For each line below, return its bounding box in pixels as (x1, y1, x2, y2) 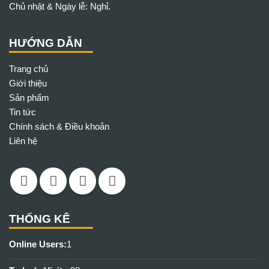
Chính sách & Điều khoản (9, 121, 109, 131)
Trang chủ (9, 63, 48, 74)
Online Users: (9, 238, 67, 249)
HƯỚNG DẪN (9, 36, 82, 49)
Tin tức (9, 106, 36, 117)
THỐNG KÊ (9, 212, 70, 225)
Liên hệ (9, 135, 37, 146)
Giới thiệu (9, 77, 47, 88)
